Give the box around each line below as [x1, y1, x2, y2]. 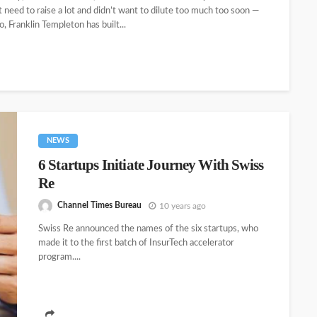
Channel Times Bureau [57, 201, 142, 210]
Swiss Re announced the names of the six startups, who [38, 224, 258, 234]
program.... [38, 253, 81, 263]
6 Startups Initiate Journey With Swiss [38, 156, 264, 173]
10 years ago [159, 201, 206, 210]
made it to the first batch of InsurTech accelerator [38, 238, 234, 248]
